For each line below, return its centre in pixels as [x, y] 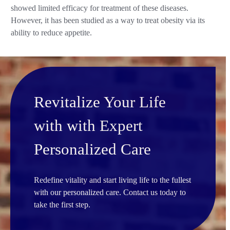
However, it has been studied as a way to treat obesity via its [108, 21]
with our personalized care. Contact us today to [110, 192]
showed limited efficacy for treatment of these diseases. [100, 8]
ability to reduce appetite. [52, 33]
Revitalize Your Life [100, 102]
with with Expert [88, 125]
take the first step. [62, 205]
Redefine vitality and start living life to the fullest [112, 180]
